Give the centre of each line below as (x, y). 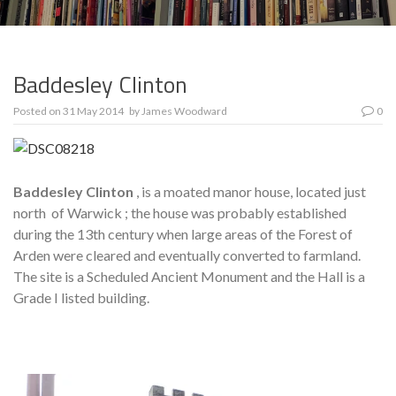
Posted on (38, 111)
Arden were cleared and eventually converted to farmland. (187, 255)
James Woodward (184, 111)
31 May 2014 (93, 111)
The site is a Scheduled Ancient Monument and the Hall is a (189, 277)
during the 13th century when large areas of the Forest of (183, 234)
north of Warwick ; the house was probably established (180, 213)
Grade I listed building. (81, 298)
